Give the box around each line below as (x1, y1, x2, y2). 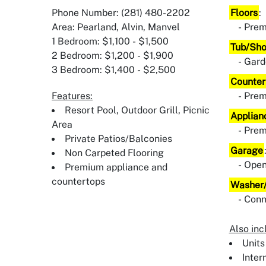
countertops (52, 175, 105, 187)
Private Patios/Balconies (65, 132, 172, 144)
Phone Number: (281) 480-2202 (52, 7, 190, 18)
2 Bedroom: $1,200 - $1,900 (52, 49, 173, 61)
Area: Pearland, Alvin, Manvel (52, 21, 180, 33)
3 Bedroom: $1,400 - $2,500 (52, 64, 176, 75)
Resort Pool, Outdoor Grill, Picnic (65, 104, 210, 116)
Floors (230, 7, 258, 18)
